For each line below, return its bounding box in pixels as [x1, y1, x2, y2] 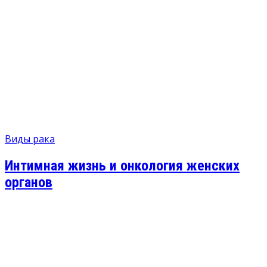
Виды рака [5, 132, 55, 145]
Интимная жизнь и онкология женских [5, 157, 240, 174]
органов [5, 173, 52, 191]
